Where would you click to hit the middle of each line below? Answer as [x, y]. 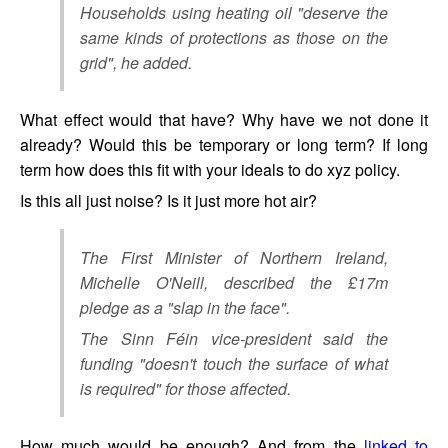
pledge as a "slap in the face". [185, 307]
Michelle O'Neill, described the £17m [234, 282]
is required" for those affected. [185, 388]
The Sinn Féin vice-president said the [234, 338]
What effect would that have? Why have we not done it [224, 119]
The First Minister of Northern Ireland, [234, 257]
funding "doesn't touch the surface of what [234, 363]
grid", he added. [136, 62]
